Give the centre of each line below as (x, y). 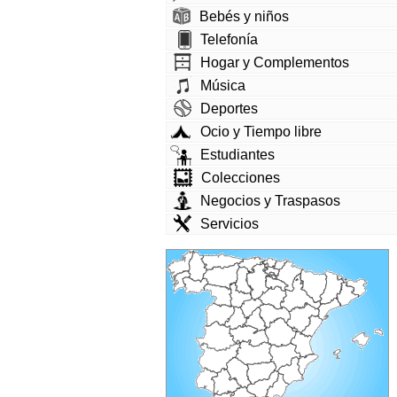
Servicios (230, 224)
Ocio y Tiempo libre (261, 132)
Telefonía (229, 40)
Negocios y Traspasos (270, 201)
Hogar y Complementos (275, 63)
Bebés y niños (244, 17)
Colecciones (241, 178)
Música (223, 86)
